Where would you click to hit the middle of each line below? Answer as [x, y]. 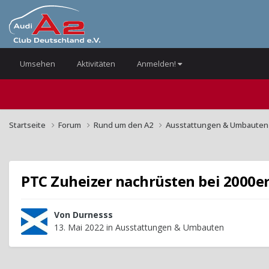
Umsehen [38, 64]
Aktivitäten [96, 64]
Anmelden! [157, 64]
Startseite [28, 125]
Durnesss [93, 215]
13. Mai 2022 [79, 228]
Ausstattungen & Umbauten [170, 228]
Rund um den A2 [124, 125]
